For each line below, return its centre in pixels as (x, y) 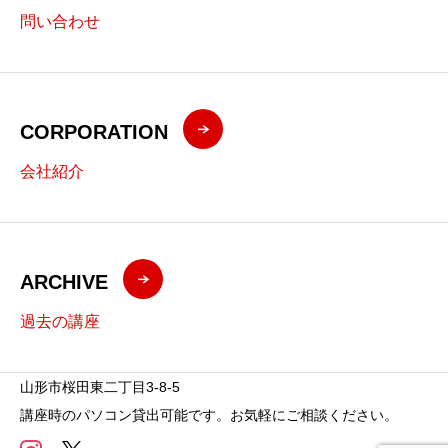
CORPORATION (94, 131)
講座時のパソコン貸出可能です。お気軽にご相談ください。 (209, 414)
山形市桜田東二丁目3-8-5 (100, 386)
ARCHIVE (64, 281)
